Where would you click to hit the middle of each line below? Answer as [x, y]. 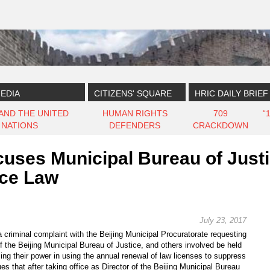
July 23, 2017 [223, 220]
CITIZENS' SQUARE [133, 93]
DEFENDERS [135, 125]
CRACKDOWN [221, 125]
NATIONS [20, 125]
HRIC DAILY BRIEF [231, 93]
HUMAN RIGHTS [135, 113]
